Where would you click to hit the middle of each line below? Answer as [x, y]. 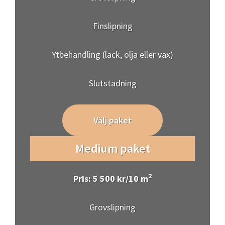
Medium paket [113, 149]
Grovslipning [113, 207]
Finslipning [113, 26]
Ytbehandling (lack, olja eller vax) [113, 55]
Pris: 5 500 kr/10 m [111, 179]
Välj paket [113, 121]
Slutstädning [113, 83]
